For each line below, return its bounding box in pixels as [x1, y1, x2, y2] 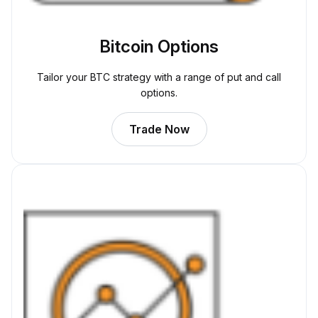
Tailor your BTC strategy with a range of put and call [37, 70, 281, 83]
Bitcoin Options [99, 35, 219, 57]
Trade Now [128, 121, 190, 136]
